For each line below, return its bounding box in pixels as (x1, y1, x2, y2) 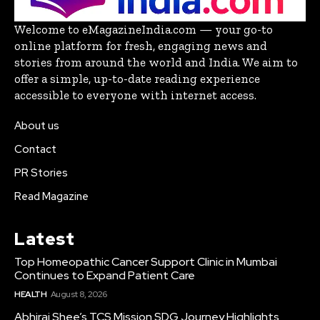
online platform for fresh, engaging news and (14, 38, 267, 53)
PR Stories (14, 165, 68, 180)
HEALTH (14, 288, 46, 300)
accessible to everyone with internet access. (14, 87, 256, 102)
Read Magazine (14, 189, 89, 204)
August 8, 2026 (50, 288, 107, 300)
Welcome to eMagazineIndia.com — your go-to (14, 21, 273, 36)
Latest (14, 227, 74, 250)
